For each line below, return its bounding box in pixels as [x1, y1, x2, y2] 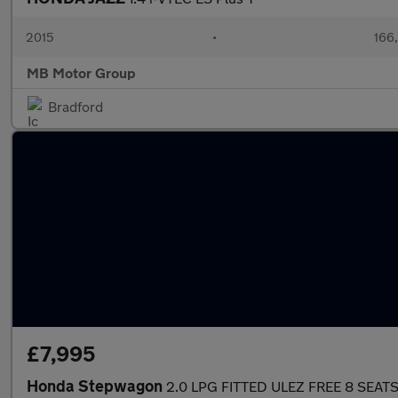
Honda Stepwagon [27, 376, 166, 395]
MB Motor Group [27, 64, 136, 81]
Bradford [48, 98, 103, 115]
